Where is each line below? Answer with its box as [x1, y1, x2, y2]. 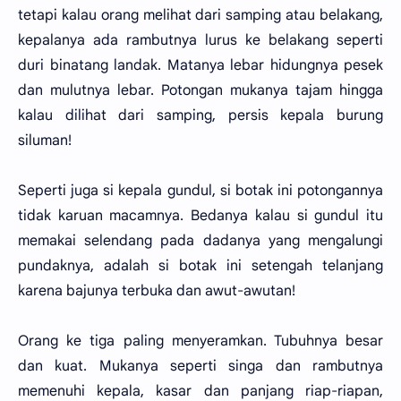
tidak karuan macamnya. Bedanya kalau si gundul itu [18, 207, 383, 225]
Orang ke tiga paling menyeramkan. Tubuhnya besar [18, 332, 383, 350]
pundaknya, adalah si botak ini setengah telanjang [18, 257, 383, 275]
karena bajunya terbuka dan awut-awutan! [18, 282, 295, 300]
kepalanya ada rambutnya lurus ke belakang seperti [18, 31, 383, 49]
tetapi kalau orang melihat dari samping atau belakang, [18, 6, 383, 24]
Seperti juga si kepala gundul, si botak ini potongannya [18, 182, 383, 200]
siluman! [18, 132, 72, 149]
